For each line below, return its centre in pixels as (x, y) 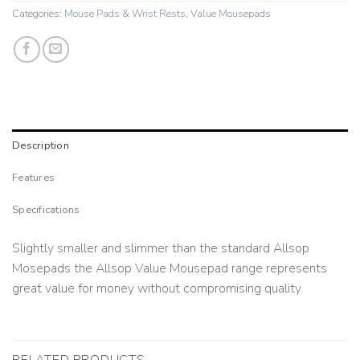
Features (34, 178)
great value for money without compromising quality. (157, 289)
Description (41, 146)
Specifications (46, 210)
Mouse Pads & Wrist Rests (125, 14)
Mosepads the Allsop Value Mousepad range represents (170, 269)
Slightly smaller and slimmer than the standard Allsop (161, 249)
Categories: (38, 14)
